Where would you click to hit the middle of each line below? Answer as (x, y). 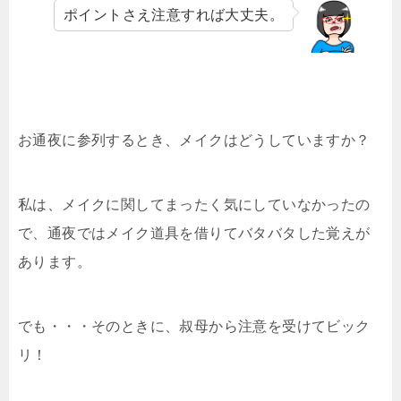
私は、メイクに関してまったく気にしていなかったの (194, 205)
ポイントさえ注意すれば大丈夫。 (174, 15)
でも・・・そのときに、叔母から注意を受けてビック (194, 327)
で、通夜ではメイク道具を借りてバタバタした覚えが (194, 234)
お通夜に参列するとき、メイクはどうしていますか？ (194, 141)
